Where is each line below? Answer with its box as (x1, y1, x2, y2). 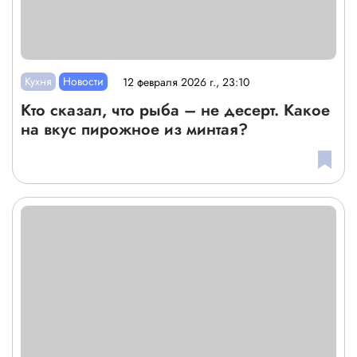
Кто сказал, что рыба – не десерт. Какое (21, 99, 330, 123)
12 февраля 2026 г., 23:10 (123, 73, 250, 90)
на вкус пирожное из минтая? (21, 118, 248, 142)
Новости (63, 73, 104, 90)
